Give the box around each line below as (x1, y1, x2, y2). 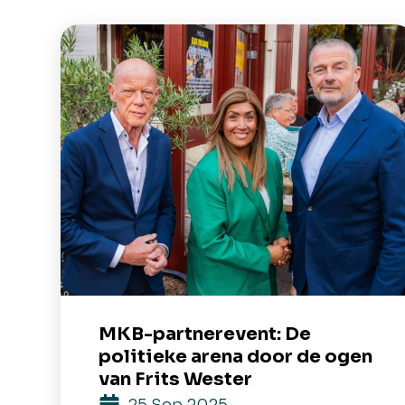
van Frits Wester (99, 368, 253, 391)
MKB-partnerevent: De (99, 323, 312, 345)
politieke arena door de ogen (99, 345, 373, 368)
